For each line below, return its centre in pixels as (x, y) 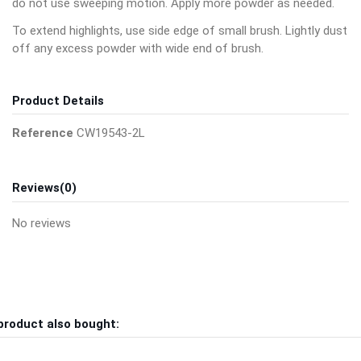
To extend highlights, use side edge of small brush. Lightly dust (180, 30)
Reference (43, 133)
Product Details (58, 100)
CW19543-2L (111, 133)
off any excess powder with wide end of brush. (138, 48)
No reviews (41, 223)
